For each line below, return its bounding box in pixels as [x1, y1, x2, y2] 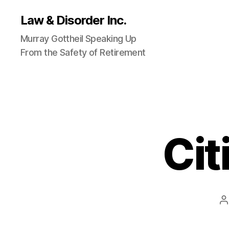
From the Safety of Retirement [20, 47, 146, 58]
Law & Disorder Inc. [20, 13, 127, 28]
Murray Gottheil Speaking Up [20, 33, 136, 44]
